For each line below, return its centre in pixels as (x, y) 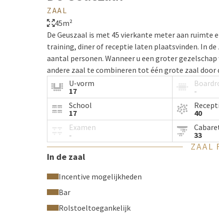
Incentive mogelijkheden (100, 176)
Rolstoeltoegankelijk (95, 208)
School (80, 105)
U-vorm (82, 83)
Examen (82, 127)
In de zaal (66, 157)
